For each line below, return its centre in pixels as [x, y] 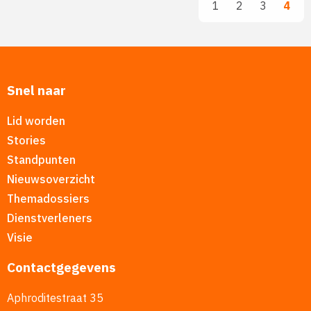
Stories [26, 140]
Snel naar [36, 90]
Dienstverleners [50, 218]
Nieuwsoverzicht [51, 179]
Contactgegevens [61, 267]
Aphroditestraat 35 [55, 298]
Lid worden [36, 121]
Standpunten [41, 160]
